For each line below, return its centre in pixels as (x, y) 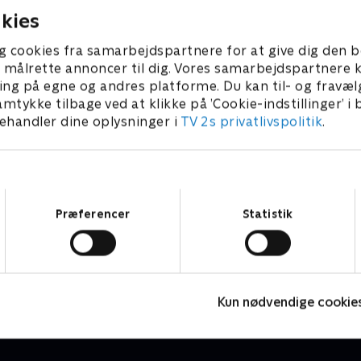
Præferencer (93, 214)
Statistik (268, 214)
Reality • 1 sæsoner (75, 284)
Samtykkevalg (217, 196)
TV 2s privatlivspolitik (251, 122)
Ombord (51, 267)
